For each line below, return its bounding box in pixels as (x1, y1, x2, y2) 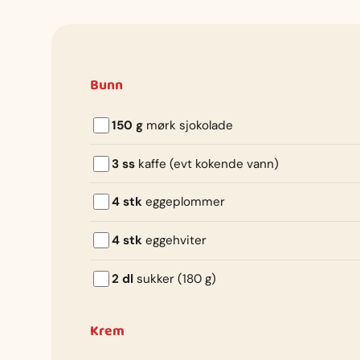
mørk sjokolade (143, 117, 233, 133)
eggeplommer (142, 194, 225, 211)
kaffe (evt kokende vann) (135, 155, 279, 172)
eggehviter (142, 232, 207, 249)
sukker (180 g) (133, 271, 216, 288)
